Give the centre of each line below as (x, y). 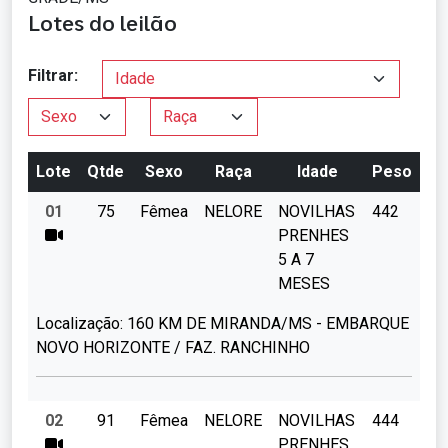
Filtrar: (53, 76)
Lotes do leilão (102, 23)
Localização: (79, 324)
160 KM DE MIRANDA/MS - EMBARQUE (266, 324)
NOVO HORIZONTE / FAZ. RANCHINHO (173, 348)
